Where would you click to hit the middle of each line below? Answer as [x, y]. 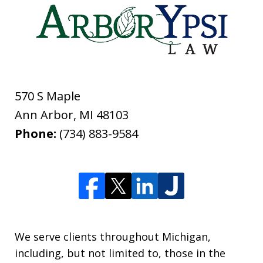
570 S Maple [48, 96]
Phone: [37, 133]
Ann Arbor [44, 114]
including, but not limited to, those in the [120, 253]
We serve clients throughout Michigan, [113, 236]
